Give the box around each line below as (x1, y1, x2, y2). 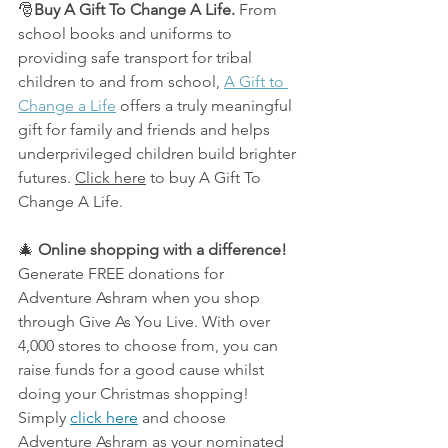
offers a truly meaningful (116, 96, 296, 116)
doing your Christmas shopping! (18, 384, 253, 404)
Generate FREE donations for (18, 264, 228, 284)
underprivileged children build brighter (18, 144, 300, 164)
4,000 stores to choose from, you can (18, 336, 282, 356)
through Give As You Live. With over (18, 312, 274, 332)
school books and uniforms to (18, 24, 236, 44)
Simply (18, 408, 70, 428)
